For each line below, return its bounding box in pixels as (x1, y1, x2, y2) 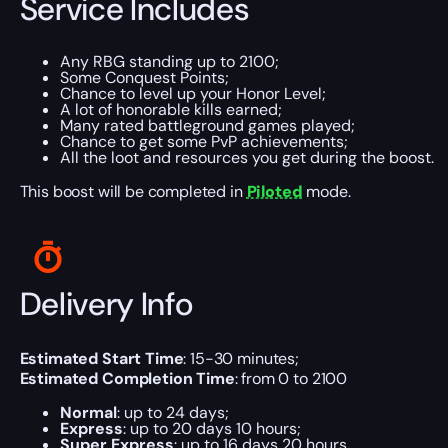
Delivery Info (19, 282, 193, 325)
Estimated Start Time (19, 348, 184, 370)
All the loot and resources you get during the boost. (59, 147, 434, 169)
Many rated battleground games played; (59, 115, 355, 137)
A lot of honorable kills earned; (59, 99, 282, 121)
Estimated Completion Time (19, 368, 235, 390)
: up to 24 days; (116, 402, 229, 424)
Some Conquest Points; (59, 67, 229, 89)
